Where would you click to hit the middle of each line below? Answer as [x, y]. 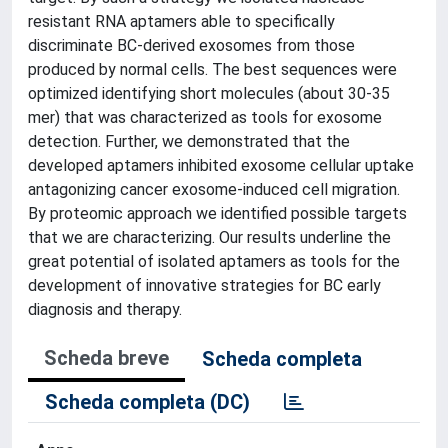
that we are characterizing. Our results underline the [209, 237]
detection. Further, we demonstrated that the [189, 141]
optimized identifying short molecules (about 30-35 [209, 93]
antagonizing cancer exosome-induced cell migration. [214, 189]
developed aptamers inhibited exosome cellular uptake [221, 165]
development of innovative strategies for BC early [204, 285]
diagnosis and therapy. [105, 309]
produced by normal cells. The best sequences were [212, 69]
